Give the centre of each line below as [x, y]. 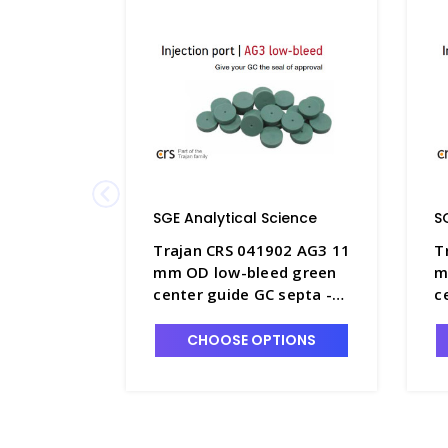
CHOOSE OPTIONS [252, 339]
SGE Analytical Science [235, 217]
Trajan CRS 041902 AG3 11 [252, 249]
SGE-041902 [198, 315]
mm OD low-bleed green [245, 271]
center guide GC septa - [239, 293]
